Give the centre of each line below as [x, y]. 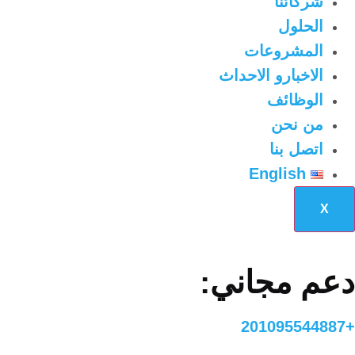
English [277, 174]
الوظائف [295, 100]
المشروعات [284, 51]
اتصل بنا [296, 149]
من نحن [297, 125]
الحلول [301, 27]
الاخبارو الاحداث [271, 76]
